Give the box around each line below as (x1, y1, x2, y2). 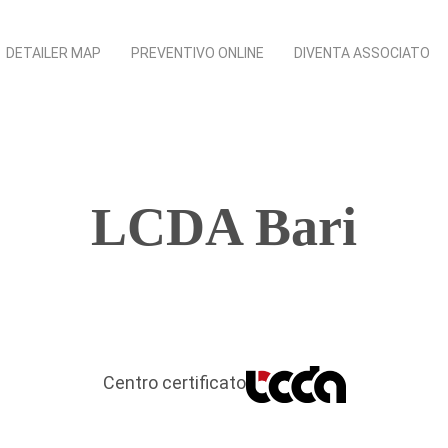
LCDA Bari (91, 197, 357, 257)
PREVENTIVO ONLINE (131, 45, 264, 61)
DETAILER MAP (6, 45, 101, 61)
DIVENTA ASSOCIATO (294, 45, 430, 61)
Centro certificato (102, 372, 246, 393)
